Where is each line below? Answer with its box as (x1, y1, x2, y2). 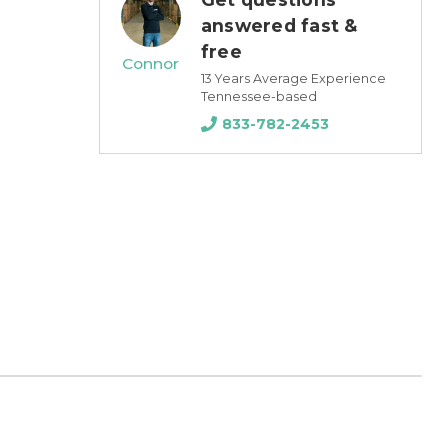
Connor (122, 53, 180, 73)
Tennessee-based (200, 88, 317, 104)
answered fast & (200, 14, 358, 36)
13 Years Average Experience (200, 70, 386, 86)
